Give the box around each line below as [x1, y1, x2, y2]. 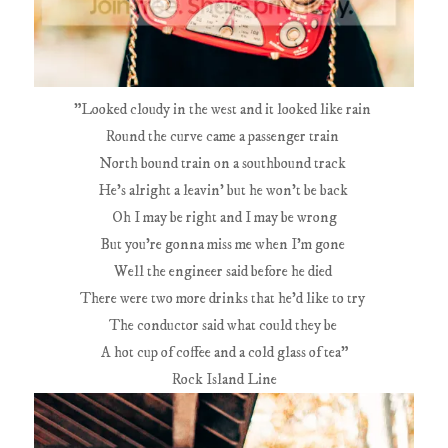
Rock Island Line [171, 370, 277, 390]
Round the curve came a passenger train [106, 127, 342, 147]
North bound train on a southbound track [99, 154, 349, 174]
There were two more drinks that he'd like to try [80, 289, 368, 309]
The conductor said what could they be [108, 316, 340, 336]
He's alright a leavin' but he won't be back [97, 181, 351, 201]
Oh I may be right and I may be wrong [108, 208, 340, 228]
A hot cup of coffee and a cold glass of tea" [100, 343, 348, 363]
